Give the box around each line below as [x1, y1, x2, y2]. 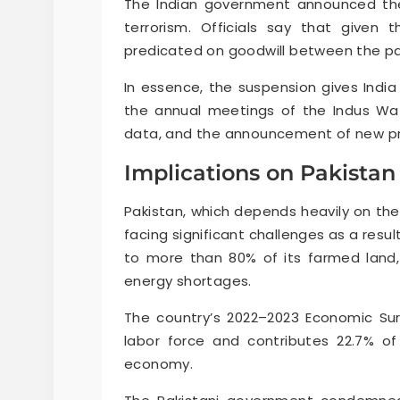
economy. [124, 354, 194, 374]
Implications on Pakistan [124, 160, 396, 187]
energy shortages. [124, 271, 252, 291]
